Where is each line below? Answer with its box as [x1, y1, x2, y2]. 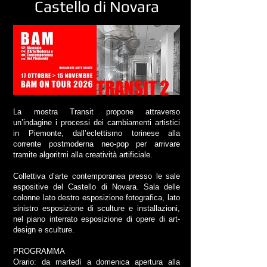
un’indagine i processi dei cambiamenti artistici [13, 118, 180, 127]
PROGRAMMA [13, 247, 65, 256]
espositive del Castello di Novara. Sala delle [13, 182, 180, 191]
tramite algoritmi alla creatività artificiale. [13, 150, 153, 159]
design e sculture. [13, 225, 74, 234]
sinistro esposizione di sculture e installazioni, [13, 204, 180, 213]
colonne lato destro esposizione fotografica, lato [13, 193, 180, 202]
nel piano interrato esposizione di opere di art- [13, 215, 180, 223]
